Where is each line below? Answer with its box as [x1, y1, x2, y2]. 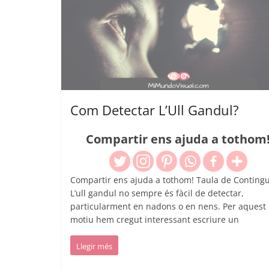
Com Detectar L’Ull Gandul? [70, 100, 239, 119]
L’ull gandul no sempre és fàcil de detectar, [70, 187, 244, 199]
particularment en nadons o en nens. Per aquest [70, 200, 266, 212]
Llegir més [76, 240, 112, 252]
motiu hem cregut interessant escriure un [70, 213, 239, 225]
